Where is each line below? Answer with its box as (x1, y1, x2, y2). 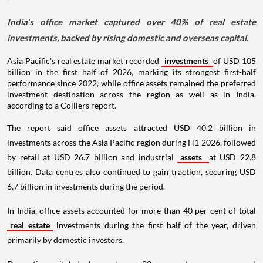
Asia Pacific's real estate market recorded (7, 56, 161, 66)
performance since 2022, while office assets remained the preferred (7, 78, 256, 89)
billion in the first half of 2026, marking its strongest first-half (7, 67, 256, 77)
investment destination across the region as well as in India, (7, 89, 256, 100)
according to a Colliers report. (7, 100, 116, 111)
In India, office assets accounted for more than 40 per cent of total (7, 205, 256, 216)
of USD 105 (213, 56, 257, 66)
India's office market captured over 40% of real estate (7, 16, 256, 28)
